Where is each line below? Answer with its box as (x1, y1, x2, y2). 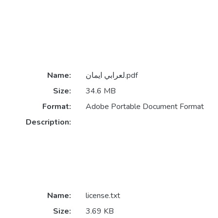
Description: (25, 117, 71, 128)
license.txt (85, 190, 120, 201)
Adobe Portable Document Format (85, 101, 204, 112)
